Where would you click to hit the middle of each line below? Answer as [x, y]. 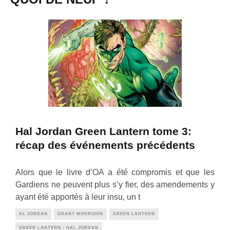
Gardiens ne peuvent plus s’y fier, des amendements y [115, 184]
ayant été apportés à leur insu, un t [78, 197]
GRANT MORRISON [80, 214]
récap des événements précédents [105, 145]
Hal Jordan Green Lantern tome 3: [103, 131]
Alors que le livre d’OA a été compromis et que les [115, 172]
